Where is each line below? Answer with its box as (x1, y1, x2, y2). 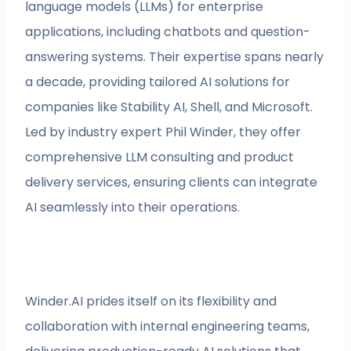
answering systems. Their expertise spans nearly (25, 48, 324, 67)
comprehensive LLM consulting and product (25, 148, 295, 167)
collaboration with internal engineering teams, (25, 317, 310, 336)
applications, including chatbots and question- (25, 23, 311, 42)
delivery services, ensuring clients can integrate (25, 173, 318, 192)
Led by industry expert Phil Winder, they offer (25, 123, 302, 142)
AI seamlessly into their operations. (25, 198, 241, 217)
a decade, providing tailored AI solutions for (25, 73, 291, 92)
